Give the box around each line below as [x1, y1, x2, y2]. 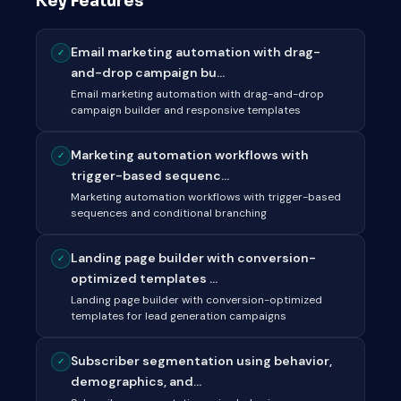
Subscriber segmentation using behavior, [71, 353, 332, 369]
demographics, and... [71, 373, 201, 389]
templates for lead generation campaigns [71, 309, 286, 323]
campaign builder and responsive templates [71, 103, 301, 117]
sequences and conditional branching [71, 206, 267, 220]
